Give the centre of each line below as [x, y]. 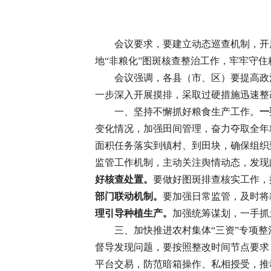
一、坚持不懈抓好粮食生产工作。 [187, 112]
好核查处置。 [124, 179]
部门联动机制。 [129, 196]
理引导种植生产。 [134, 213]
